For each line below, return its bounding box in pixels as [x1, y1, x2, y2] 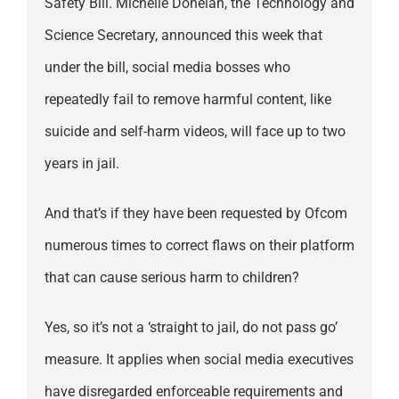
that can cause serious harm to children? [44, 269, 299, 287]
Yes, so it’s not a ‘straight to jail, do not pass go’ [44, 319, 338, 337]
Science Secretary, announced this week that [44, 27, 322, 45]
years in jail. [44, 155, 119, 173]
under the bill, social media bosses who [44, 59, 290, 77]
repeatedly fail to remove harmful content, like [44, 91, 331, 109]
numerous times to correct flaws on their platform [44, 237, 354, 255]
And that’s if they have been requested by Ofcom [44, 205, 347, 223]
